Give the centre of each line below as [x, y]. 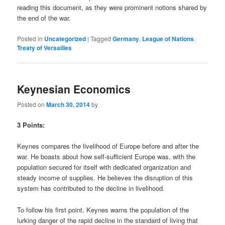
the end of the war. [44, 18]
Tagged [101, 38]
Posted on [32, 104]
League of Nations [168, 38]
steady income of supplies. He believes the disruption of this [105, 178]
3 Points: [31, 125]
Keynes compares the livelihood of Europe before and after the [108, 146]
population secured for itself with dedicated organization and [104, 167]
